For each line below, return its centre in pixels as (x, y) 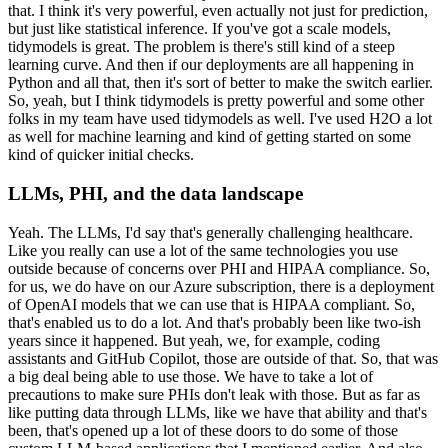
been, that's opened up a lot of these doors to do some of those (203, 430)
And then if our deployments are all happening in (259, 65)
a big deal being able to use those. (114, 376)
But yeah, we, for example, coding (271, 340)
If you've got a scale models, (301, 29)
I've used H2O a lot (370, 119)
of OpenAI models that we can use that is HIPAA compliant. (199, 304)
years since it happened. (83, 340)
